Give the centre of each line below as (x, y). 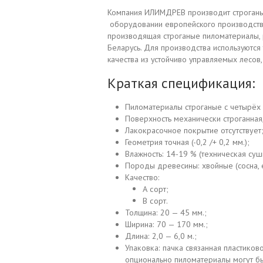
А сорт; (156, 188)
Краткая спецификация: (181, 83)
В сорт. (155, 200)
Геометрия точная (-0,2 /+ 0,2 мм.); (187, 142)
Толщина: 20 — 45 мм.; (166, 212)
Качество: (142, 177)
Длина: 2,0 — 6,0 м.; (161, 236)
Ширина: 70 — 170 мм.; (166, 224)
